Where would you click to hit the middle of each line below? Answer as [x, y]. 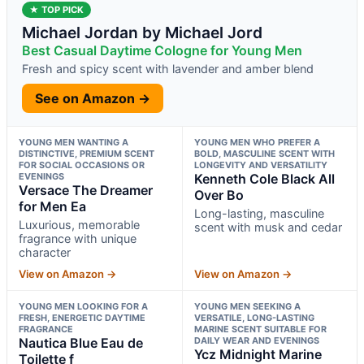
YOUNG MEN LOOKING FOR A [83, 306]
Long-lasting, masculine [259, 213]
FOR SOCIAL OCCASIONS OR [82, 165]
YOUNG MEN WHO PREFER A [257, 142]
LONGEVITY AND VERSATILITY [260, 165]
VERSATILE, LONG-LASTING [254, 317]
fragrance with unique [78, 238]
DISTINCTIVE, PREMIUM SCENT [87, 153]
